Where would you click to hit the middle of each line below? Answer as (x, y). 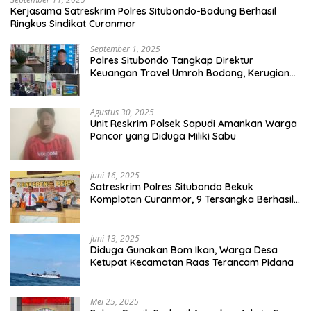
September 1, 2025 (125, 49)
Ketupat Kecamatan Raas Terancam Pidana (192, 262)
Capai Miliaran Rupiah (141, 85)
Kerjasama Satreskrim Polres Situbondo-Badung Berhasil (143, 11)
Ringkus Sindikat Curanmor (73, 24)
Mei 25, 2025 (115, 302)
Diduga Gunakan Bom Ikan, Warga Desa (184, 250)
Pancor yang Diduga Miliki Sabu (163, 136)
